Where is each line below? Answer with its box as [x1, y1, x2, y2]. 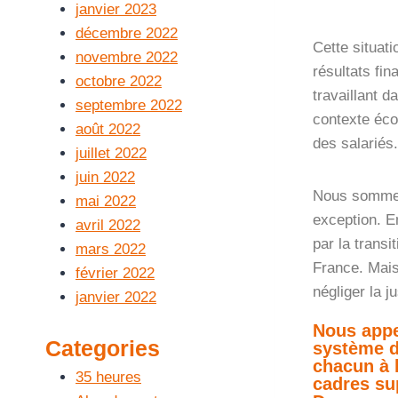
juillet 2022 [76, 145, 147, 162]
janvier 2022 [76, 289, 156, 306]
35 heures [76, 368, 141, 386]
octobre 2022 [76, 73, 162, 90]
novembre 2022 [76, 49, 178, 66]
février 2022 [76, 265, 155, 282]
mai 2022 [76, 193, 136, 210]
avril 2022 [76, 217, 140, 234]
